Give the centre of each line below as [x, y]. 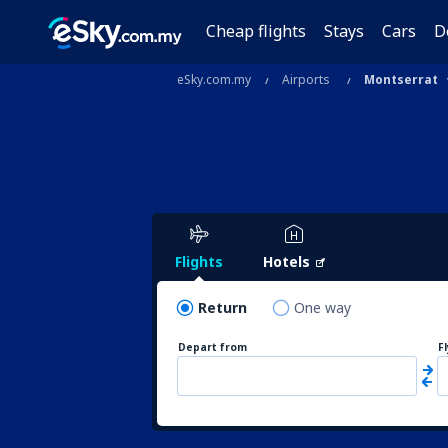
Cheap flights [256, 31]
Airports [306, 79]
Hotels [286, 261]
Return [222, 307]
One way [322, 307]
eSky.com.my [214, 79]
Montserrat [401, 79]
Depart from [212, 347]
